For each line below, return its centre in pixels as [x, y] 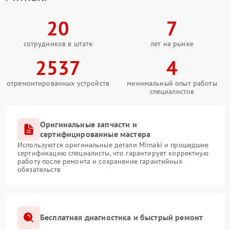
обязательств [39, 169]
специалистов [172, 91]
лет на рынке [172, 43]
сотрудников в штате [58, 43]
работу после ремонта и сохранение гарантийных [100, 161]
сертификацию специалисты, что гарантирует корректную [113, 153]
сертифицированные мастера [95, 134]
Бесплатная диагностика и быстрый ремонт [122, 217]
